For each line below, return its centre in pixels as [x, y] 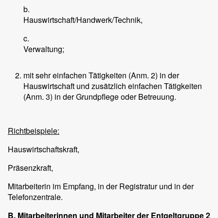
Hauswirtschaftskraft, [44, 149]
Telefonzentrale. [35, 197]
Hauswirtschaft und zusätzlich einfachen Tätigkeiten [113, 86]
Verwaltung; [44, 49]
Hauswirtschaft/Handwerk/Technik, [83, 20]
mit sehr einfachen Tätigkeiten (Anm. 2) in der [101, 75]
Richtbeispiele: [34, 131]
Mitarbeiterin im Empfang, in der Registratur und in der [101, 186]
